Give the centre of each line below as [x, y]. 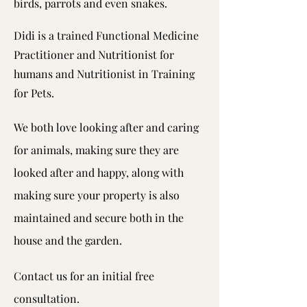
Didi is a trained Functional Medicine [106, 35]
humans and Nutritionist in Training [104, 74]
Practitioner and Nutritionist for [94, 54]
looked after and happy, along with [99, 172]
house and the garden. [68, 240]
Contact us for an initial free [84, 276]
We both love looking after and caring [106, 127]
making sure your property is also [97, 195]
